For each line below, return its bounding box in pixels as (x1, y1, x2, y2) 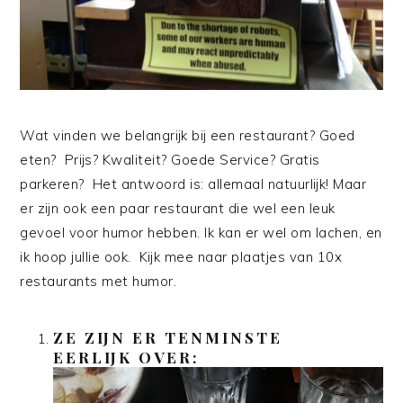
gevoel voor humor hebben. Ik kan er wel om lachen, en (20, 223, 382, 241)
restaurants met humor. (20, 272, 177, 290)
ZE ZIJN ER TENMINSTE (53, 327, 283, 347)
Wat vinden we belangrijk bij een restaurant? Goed (20, 126, 355, 144)
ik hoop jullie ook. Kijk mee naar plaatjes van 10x (20, 247, 343, 265)
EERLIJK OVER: (53, 346, 201, 367)
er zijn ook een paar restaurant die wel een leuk (20, 199, 336, 217)
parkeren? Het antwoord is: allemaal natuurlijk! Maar (20, 175, 367, 193)
